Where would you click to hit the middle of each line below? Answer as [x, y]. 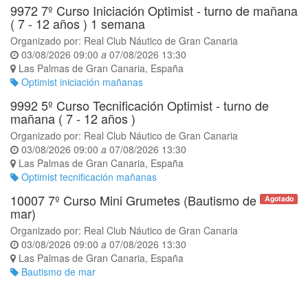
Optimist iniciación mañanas [82, 82]
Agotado [279, 199]
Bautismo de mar [58, 272]
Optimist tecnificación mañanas [89, 177]
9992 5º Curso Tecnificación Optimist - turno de [140, 105]
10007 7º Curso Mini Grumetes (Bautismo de [133, 200]
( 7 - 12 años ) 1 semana [78, 23]
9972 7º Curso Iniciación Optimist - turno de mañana [154, 10]
